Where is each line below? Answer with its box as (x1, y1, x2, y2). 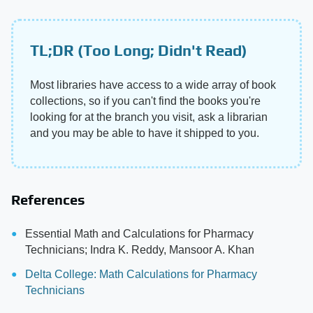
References (11, 191, 85, 208)
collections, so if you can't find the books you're (30, 94, 261, 107)
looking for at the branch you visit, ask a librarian (30, 110, 268, 123)
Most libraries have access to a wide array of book (30, 78, 276, 91)
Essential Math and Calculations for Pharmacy (25, 227, 254, 240)
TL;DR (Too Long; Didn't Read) (30, 41, 247, 59)
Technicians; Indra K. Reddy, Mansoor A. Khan (25, 243, 254, 256)
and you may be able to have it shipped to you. (30, 126, 259, 139)
